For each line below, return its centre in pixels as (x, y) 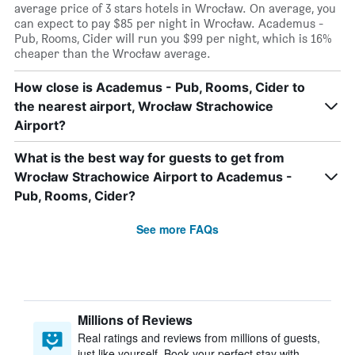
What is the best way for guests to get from (149, 158)
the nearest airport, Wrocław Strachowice (144, 106)
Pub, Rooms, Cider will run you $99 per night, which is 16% (173, 38)
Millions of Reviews (135, 320)
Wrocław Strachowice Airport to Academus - (153, 177)
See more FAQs (177, 229)
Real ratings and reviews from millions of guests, (199, 338)
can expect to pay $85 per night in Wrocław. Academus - (169, 23)
